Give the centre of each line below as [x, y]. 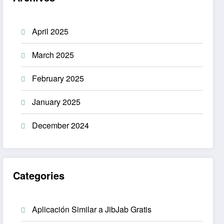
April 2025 [50, 31]
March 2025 [53, 55]
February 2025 [58, 78]
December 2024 [61, 125]
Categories [39, 175]
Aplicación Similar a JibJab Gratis [92, 209]
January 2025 [56, 102]
